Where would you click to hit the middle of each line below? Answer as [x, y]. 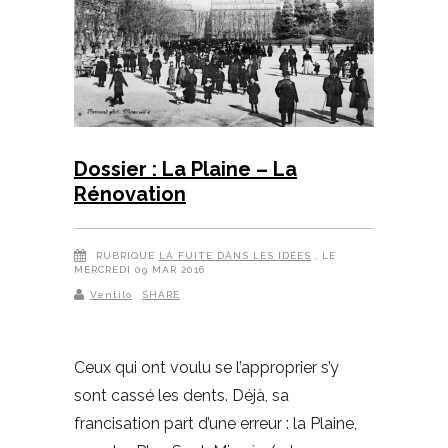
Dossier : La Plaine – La [185, 169]
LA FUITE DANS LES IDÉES [235, 256]
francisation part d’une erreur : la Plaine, [215, 423]
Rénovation [130, 194]
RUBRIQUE [125, 256]
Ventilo [111, 294]
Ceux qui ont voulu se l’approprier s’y [206, 367]
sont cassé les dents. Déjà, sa [181, 395]
